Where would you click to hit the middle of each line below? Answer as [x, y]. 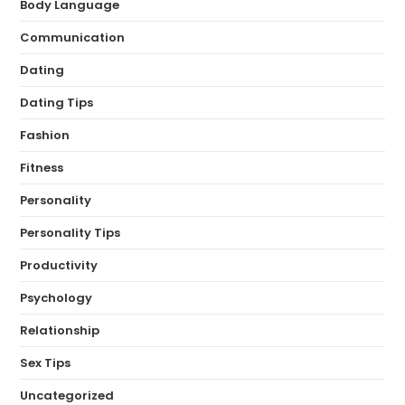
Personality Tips [71, 232]
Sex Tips [46, 363]
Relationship [60, 330]
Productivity [59, 265]
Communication [73, 37]
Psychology [57, 297]
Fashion [45, 135]
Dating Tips [57, 102]
